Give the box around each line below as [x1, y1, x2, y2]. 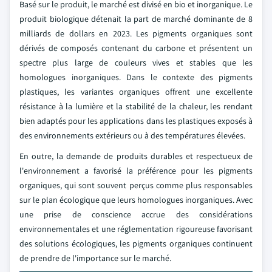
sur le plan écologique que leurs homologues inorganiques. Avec [19, 194, 253, 205]
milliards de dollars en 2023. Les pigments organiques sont [19, 28, 253, 39]
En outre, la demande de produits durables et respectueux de [19, 151, 253, 161]
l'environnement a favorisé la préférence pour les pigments [19, 165, 253, 176]
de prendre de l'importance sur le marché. [19, 253, 171, 263]
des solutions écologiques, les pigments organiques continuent [19, 238, 253, 249]
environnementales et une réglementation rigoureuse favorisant [19, 223, 253, 234]
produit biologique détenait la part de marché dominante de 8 [19, 13, 253, 24]
